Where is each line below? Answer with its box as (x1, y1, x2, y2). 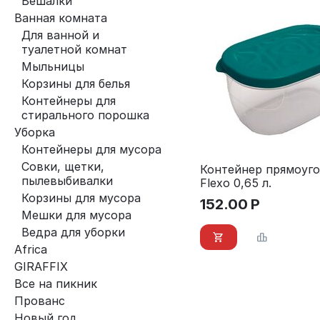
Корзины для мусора (21, 191, 141, 205)
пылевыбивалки (21, 174, 113, 188)
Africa (14, 242, 47, 256)
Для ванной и (21, 28, 99, 42)
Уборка (14, 125, 55, 139)
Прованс (14, 294, 65, 308)
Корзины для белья (21, 76, 130, 91)
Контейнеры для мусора (21, 142, 161, 156)
